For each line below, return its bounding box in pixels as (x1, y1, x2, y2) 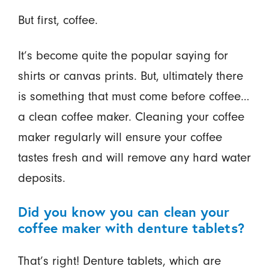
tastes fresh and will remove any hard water (17, 151, 251, 165)
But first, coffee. (17, 13, 98, 28)
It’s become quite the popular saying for (17, 49, 228, 63)
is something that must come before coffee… (17, 89, 249, 104)
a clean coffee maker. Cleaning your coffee (17, 110, 244, 124)
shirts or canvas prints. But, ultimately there (17, 69, 243, 83)
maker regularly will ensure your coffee (17, 130, 222, 145)
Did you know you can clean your (17, 202, 230, 221)
